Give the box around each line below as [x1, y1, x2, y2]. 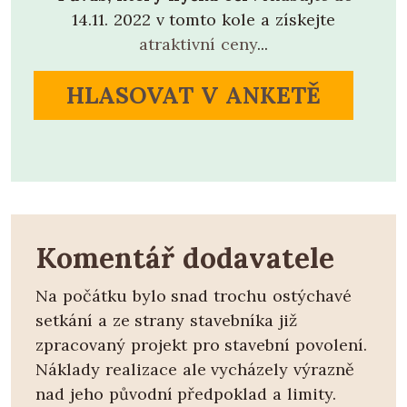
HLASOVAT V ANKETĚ [65, 80, 321, 110]
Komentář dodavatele [35, 238, 334, 276]
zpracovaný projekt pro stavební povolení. [35, 333, 368, 355]
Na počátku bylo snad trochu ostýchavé [35, 284, 352, 306]
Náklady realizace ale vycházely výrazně [35, 358, 355, 380]
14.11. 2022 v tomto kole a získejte [72, 8, 335, 30]
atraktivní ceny [139, 33, 257, 55]
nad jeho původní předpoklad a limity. [35, 382, 336, 404]
